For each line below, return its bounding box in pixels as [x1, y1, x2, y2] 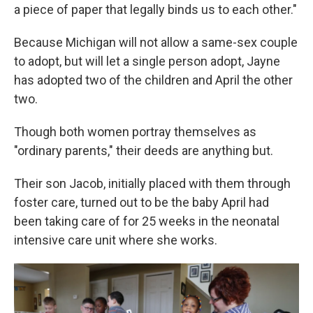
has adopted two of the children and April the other [14, 73, 293, 88]
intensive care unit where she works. [14, 233, 217, 248]
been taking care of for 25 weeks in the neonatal [14, 214, 279, 229]
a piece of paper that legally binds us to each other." [14, 2, 297, 17]
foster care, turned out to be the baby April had [14, 195, 269, 210]
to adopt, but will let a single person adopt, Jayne [14, 54, 280, 69]
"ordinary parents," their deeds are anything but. [14, 143, 273, 159]
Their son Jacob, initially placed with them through [14, 176, 291, 191]
